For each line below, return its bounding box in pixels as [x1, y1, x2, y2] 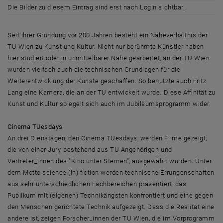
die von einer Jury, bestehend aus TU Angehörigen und [7, 146, 172, 153]
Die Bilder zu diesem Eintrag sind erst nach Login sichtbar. [7, 3, 185, 11]
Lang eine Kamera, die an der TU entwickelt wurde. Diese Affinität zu [7, 89, 216, 96]
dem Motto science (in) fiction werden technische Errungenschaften [7, 169, 215, 176]
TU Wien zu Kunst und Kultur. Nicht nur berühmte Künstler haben [7, 43, 204, 50]
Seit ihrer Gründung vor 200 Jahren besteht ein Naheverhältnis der [7, 31, 208, 39]
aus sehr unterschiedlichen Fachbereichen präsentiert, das [7, 180, 187, 188]
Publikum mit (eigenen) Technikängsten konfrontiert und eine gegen [7, 192, 214, 199]
